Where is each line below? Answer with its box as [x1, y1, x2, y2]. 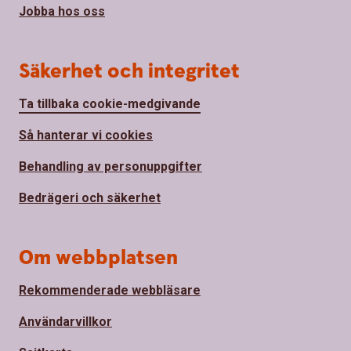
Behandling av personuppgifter [19, 158, 202, 174]
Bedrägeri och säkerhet [19, 190, 161, 205]
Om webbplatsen [19, 244, 178, 272]
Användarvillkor [19, 313, 112, 329]
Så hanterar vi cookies [19, 127, 153, 143]
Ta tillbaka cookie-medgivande [19, 96, 201, 111]
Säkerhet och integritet [19, 57, 240, 85]
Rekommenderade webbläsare [19, 282, 201, 298]
